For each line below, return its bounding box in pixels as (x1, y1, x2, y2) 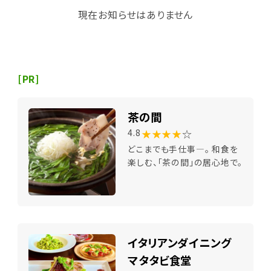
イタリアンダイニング (128, 235, 232, 251)
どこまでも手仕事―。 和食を (128, 142, 238, 155)
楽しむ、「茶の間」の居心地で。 (128, 155, 243, 168)
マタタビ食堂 (128, 252, 192, 269)
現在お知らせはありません (77, 7, 194, 22)
